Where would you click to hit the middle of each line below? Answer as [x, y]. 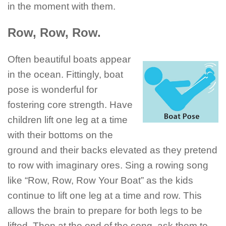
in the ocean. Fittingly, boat [65, 75]
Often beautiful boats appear [69, 60]
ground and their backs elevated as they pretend [112, 150]
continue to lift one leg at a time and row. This [105, 196]
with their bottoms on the [60, 135]
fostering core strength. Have [70, 105]
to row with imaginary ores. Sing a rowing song [108, 165]
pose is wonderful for [52, 90]
